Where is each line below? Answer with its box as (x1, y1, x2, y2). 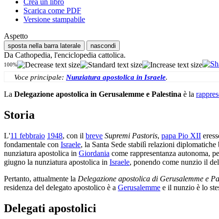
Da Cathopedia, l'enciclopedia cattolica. (4, 51, 126, 60)
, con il (63, 131, 86, 140)
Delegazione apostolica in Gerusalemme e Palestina (14, 90, 181, 99)
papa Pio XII (161, 131, 201, 140)
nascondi (90, 42, 116, 50)
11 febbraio (10, 131, 45, 140)
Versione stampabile (23, 15, 85, 24)
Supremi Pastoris (105, 131, 157, 140)
